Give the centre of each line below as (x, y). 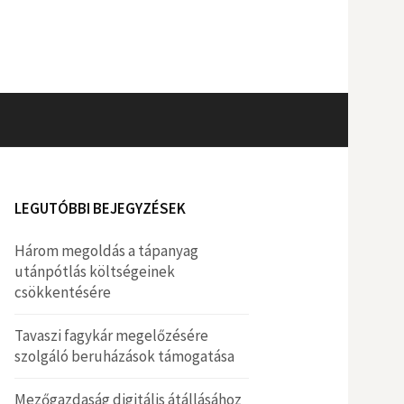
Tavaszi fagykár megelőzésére (111, 335)
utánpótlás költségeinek (95, 271)
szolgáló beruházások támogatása (124, 356)
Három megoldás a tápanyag (106, 251)
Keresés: (244, 119)
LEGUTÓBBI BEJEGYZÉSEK (100, 208)
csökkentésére (63, 292)
